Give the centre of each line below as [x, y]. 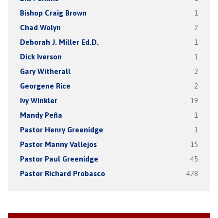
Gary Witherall [45, 71]
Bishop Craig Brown [53, 13]
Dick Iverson [41, 57]
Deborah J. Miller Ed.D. [59, 42]
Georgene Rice [45, 86]
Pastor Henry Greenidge [61, 130]
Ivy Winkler [38, 100]
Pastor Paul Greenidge [59, 159]
